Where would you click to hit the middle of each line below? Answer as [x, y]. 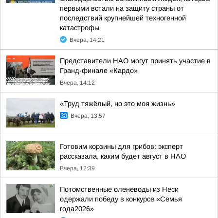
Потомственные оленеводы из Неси [119, 189]
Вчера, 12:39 [77, 168]
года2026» [77, 209]
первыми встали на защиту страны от [122, 8]
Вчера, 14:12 [77, 83]
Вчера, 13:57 [88, 116]
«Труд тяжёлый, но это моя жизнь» [118, 104]
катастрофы [80, 28]
